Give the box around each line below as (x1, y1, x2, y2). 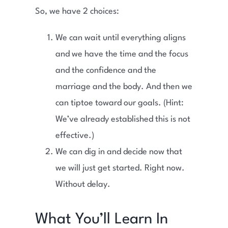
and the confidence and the (55, 66, 156, 75)
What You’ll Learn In (35, 212, 168, 227)
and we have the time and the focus (55, 49, 188, 59)
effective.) (55, 131, 94, 140)
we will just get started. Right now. (55, 163, 185, 173)
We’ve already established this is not (55, 115, 190, 124)
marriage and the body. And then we (55, 82, 192, 91)
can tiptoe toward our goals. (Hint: (55, 98, 184, 107)
